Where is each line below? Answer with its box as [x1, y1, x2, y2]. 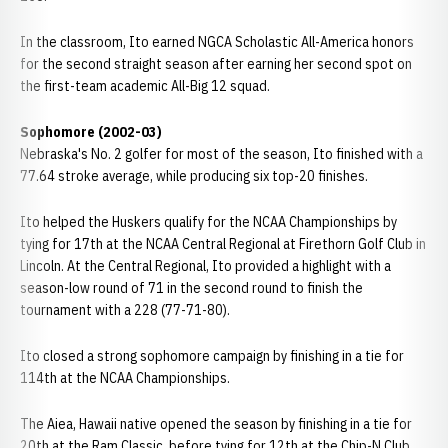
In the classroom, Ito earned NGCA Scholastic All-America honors [20, 33, 414, 51]
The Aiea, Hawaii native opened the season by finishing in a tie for [20, 415, 412, 433]
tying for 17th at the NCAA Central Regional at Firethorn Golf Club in [20, 235, 426, 253]
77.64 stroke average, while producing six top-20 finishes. [20, 167, 368, 185]
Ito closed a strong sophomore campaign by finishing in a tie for [20, 347, 404, 365]
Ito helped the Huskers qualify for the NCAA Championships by [20, 213, 397, 231]
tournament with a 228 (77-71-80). [20, 301, 230, 319]
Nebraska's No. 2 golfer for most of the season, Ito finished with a [20, 145, 423, 163]
